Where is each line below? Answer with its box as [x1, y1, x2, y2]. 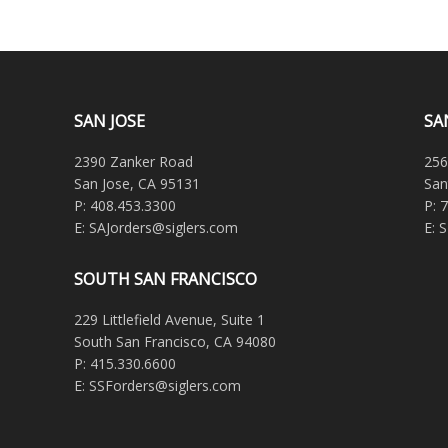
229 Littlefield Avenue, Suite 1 [73, 310, 265, 330]
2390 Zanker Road [73, 152, 193, 172]
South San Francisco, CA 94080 [73, 332, 276, 352]
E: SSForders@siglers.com [73, 376, 241, 396]
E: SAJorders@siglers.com [73, 218, 238, 238]
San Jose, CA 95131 [73, 174, 200, 194]
